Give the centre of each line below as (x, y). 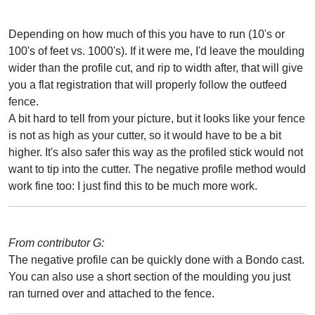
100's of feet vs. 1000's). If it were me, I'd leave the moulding (156, 51)
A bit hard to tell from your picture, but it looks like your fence (157, 118)
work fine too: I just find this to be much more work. (133, 186)
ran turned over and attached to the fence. (111, 293)
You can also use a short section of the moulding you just (149, 276)
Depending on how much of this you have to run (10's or (147, 34)
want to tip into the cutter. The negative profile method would (157, 169)
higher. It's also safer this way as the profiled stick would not (156, 152)
